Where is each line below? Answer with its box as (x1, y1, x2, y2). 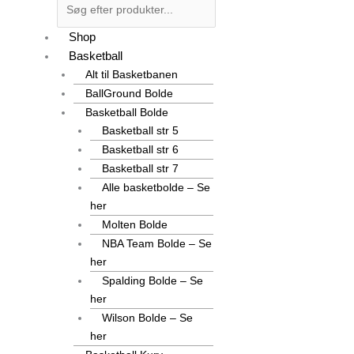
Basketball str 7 (102, 162, 179, 175)
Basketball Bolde (85, 106, 168, 119)
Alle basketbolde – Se (102, 181, 210, 194)
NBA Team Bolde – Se (102, 237, 212, 250)
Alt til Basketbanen (85, 68, 178, 81)
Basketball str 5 (102, 124, 179, 137)
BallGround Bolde (85, 87, 173, 100)
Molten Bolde (102, 218, 168, 232)
